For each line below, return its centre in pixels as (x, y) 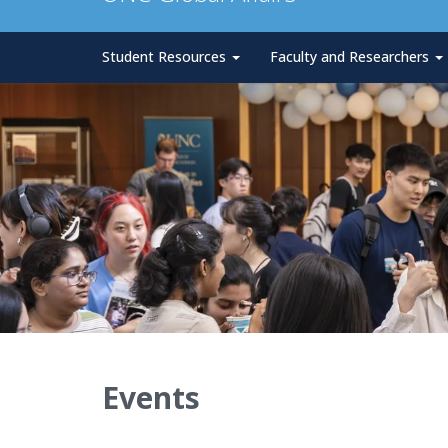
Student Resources (166, 56)
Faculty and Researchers (351, 56)
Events (151, 397)
